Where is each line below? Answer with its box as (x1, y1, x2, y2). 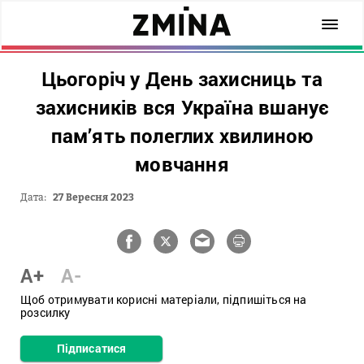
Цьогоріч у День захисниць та (41, 66, 323, 92)
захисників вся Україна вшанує (35, 94, 329, 120)
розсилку (20, 305, 71, 320)
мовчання (135, 151, 229, 177)
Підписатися (56, 340, 127, 356)
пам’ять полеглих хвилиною (50, 123, 314, 149)
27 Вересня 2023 (53, 191, 134, 203)
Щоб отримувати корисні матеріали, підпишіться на (20, 292, 307, 307)
